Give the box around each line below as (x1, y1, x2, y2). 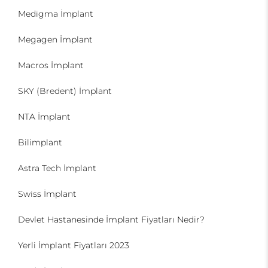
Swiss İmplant (18, 188, 77, 199)
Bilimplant (18, 137, 62, 148)
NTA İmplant (18, 111, 71, 122)
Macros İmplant (18, 60, 84, 71)
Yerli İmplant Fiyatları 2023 (18, 240, 129, 251)
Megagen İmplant (18, 34, 93, 45)
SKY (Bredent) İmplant (18, 86, 112, 96)
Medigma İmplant (18, 8, 93, 19)
